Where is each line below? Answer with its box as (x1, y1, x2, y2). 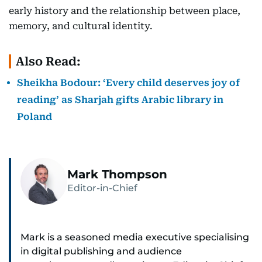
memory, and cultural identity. (9, 20, 153, 32)
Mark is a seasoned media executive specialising (20, 232, 249, 243)
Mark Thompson (67, 167, 167, 182)
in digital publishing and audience (20, 246, 182, 257)
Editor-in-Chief (67, 182, 137, 194)
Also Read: (16, 54, 81, 69)
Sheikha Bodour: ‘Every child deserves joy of (17, 77, 240, 89)
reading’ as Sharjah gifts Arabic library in (17, 94, 223, 106)
